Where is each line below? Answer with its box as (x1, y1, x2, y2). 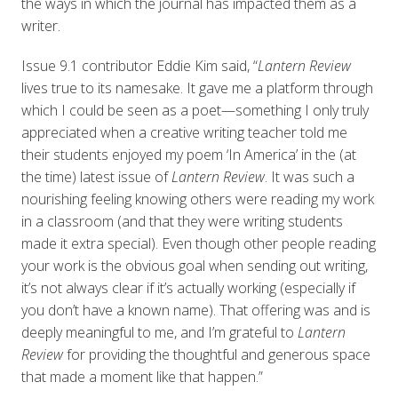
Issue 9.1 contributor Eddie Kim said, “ (20, 55, 258, 76)
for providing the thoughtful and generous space (62, 344, 370, 364)
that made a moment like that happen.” (20, 366, 267, 386)
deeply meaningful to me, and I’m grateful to (20, 322, 298, 342)
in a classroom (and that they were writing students (20, 211, 343, 231)
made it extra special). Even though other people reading (20, 233, 376, 253)
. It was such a (264, 166, 354, 187)
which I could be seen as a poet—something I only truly (20, 99, 369, 120)
